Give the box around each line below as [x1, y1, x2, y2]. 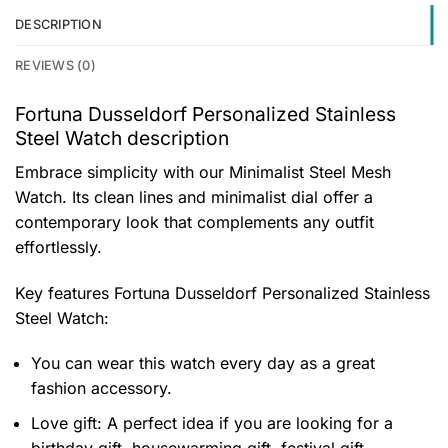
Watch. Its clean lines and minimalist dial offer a [15, 186, 373, 207]
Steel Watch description [15, 126, 229, 151]
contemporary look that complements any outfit [15, 211, 374, 232]
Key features [15, 282, 114, 303]
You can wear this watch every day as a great [31, 353, 375, 374]
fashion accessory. [31, 378, 172, 399]
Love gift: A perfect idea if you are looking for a [31, 412, 393, 433]
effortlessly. [15, 236, 102, 257]
